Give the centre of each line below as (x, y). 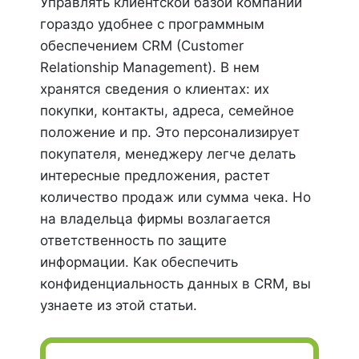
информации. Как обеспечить (139, 262)
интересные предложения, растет (155, 175)
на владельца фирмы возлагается (155, 219)
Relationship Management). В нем (150, 67)
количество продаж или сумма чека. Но (175, 197)
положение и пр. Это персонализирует (170, 132)
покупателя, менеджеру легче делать (168, 154)
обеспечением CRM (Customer (142, 46)
